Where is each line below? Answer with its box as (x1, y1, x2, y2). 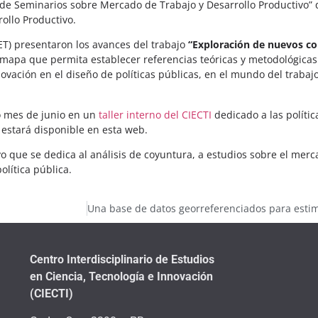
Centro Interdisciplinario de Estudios (29, 253, 214, 267)
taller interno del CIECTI (99, 107, 214, 121)
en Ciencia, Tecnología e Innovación (29, 270, 213, 284)
